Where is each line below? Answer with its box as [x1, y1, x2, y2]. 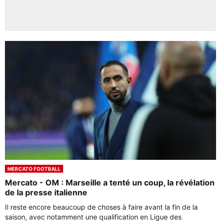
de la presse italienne [5, 187, 87, 197]
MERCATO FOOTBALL [7, 165, 61, 172]
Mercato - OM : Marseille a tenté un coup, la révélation [5, 177, 215, 187]
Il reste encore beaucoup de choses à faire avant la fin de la [5, 202, 198, 211]
